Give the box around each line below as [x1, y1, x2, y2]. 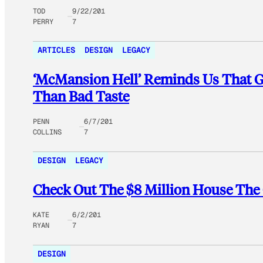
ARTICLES [38, 44, 75, 55]
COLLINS [33, 127, 62, 137]
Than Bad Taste [33, 86, 129, 105]
